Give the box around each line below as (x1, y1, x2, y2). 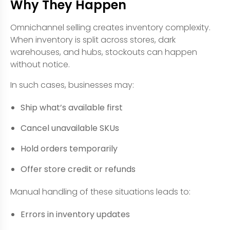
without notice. (10, 59, 70, 70)
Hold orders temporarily (21, 143, 118, 155)
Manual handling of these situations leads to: (10, 186, 190, 198)
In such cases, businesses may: (10, 79, 134, 91)
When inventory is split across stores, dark (10, 34, 176, 46)
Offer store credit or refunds (21, 163, 136, 175)
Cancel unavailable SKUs (21, 122, 119, 134)
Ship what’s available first (21, 102, 123, 113)
